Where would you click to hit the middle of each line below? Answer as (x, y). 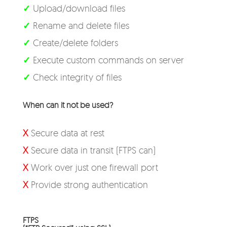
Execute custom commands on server (107, 60)
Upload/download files (78, 8)
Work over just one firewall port (93, 167)
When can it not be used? (68, 105)
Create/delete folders (74, 43)
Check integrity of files (76, 77)
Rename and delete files (80, 25)
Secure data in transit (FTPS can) (92, 150)
